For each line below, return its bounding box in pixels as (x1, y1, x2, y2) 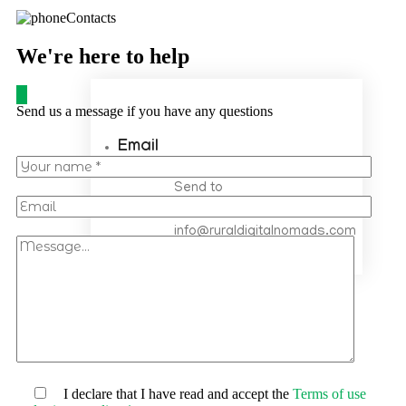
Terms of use (293, 386, 366, 402)
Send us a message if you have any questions (16, 103, 273, 120)
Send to (174, 181, 223, 197)
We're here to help (16, 44, 189, 69)
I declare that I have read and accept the (49, 386, 293, 402)
